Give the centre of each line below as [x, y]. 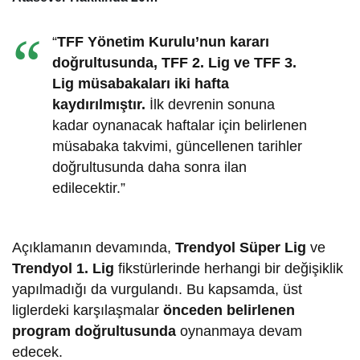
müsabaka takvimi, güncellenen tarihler [178, 146]
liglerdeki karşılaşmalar [88, 310]
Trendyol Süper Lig [241, 247]
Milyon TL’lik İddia [66, 16]
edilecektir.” [89, 188]
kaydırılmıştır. [99, 104]
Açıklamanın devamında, [94, 247]
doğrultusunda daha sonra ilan [150, 167]
